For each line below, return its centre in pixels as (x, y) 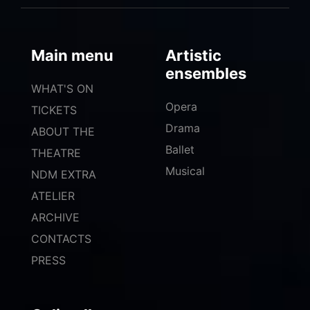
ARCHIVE (55, 218)
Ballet (180, 150)
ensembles (206, 74)
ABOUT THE (63, 132)
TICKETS (54, 110)
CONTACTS (61, 239)
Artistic (193, 56)
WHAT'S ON (62, 89)
